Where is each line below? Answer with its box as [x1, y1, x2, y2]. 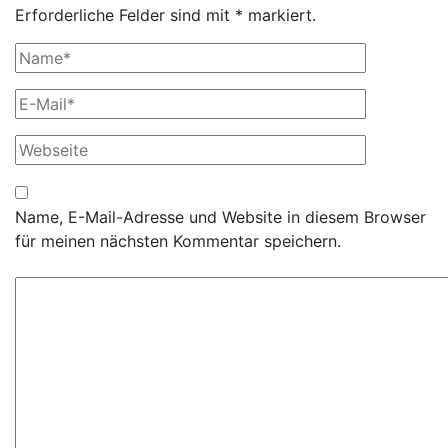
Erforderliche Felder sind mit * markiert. [15, 4, 316, 25]
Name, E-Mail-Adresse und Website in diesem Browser [15, 206, 426, 227]
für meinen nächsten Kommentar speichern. [15, 230, 341, 251]
